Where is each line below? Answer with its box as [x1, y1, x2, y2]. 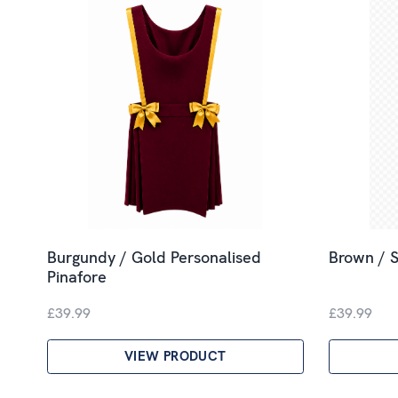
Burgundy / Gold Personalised [47, 246, 261, 267]
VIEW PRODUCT [124, 346, 227, 365]
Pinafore [47, 266, 107, 287]
